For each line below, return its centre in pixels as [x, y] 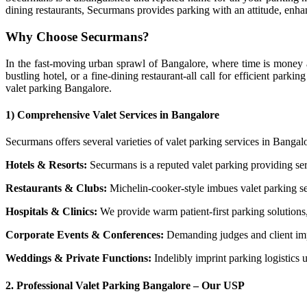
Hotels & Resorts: [46, 165]
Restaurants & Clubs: [56, 188]
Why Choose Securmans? [77, 37]
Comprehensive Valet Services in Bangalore [118, 115]
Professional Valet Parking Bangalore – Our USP [131, 285]
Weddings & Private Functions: [78, 258]
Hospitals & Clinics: [51, 212]
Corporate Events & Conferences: [85, 235]
